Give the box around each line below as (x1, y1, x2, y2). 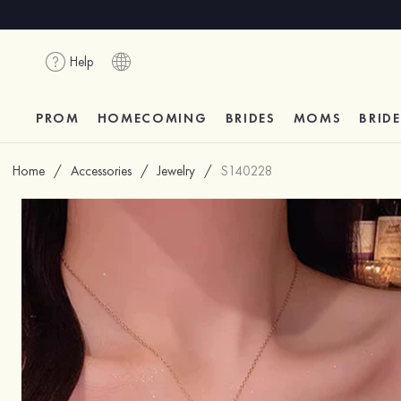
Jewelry (158, 162, 195, 180)
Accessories (71, 162, 132, 180)
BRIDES (225, 109, 276, 127)
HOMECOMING (97, 109, 208, 127)
